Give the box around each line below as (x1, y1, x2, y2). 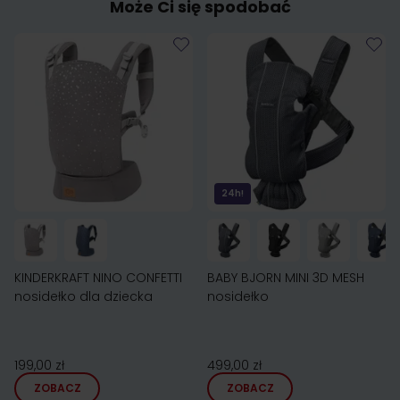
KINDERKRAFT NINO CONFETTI (14, 269, 182, 287)
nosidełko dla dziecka (14, 287, 153, 305)
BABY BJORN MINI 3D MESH (207, 269, 364, 287)
